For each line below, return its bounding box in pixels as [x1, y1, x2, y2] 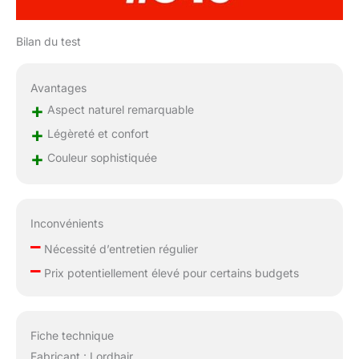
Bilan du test [16, 34, 81, 48]
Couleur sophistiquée [43, 150, 157, 164]
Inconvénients [30, 216, 103, 231]
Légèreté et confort [43, 126, 149, 140]
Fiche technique [30, 328, 114, 342]
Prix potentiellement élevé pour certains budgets [40, 266, 299, 280]
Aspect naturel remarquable [43, 102, 194, 116]
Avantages [30, 80, 87, 95]
